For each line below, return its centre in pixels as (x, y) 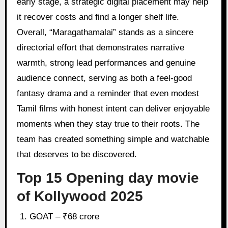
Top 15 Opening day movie (108, 178)
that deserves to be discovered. (77, 155)
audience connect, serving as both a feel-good (104, 78)
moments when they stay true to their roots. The (108, 124)
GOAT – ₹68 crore (65, 216)
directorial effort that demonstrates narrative (100, 48)
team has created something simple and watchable (113, 139)
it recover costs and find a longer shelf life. (98, 17)
